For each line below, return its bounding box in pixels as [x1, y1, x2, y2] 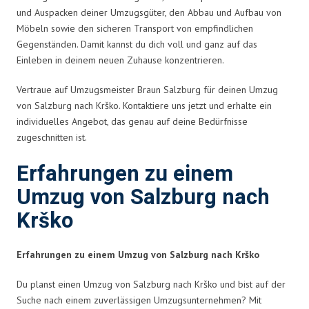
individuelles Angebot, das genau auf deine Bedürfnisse [17, 114, 248, 128]
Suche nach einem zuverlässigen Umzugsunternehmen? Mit [17, 293, 261, 306]
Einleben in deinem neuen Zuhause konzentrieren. [17, 53, 224, 66]
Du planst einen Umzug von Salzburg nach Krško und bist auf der [17, 277, 286, 290]
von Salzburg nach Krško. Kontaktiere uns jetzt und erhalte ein [17, 99, 272, 112]
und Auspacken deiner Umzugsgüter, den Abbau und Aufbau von [17, 6, 281, 19]
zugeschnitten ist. [17, 130, 87, 143]
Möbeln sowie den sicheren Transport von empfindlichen [17, 21, 253, 34]
